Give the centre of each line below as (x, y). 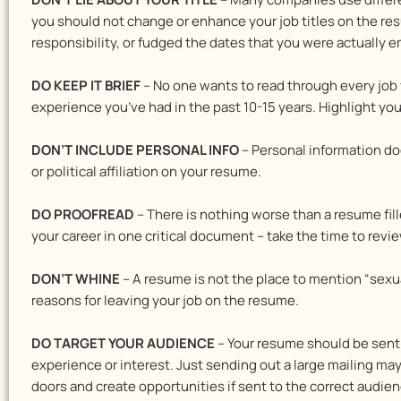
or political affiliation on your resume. (146, 171)
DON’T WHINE (76, 279)
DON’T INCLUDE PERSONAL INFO (135, 150)
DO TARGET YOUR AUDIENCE (123, 343)
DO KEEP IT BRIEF (86, 85)
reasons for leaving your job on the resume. (165, 300)
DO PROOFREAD (83, 214)
